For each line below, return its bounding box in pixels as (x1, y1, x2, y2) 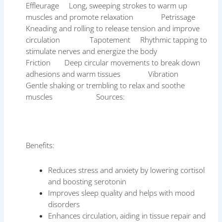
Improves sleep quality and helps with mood (48, 187, 195, 198)
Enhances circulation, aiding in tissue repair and (48, 210, 206, 221)
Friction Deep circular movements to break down (26, 57, 201, 67)
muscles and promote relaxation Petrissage (26, 11, 204, 22)
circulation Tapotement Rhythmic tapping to (26, 34, 208, 45)
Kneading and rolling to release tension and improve (26, 23, 200, 33)
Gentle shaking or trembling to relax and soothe (26, 80, 185, 90)
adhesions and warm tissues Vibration (26, 68, 189, 79)
